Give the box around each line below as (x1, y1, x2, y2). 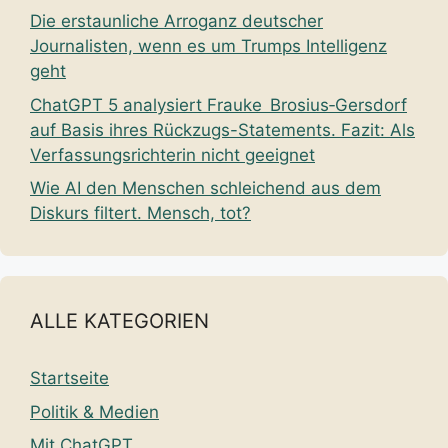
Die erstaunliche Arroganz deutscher (30, 11, 323, 32)
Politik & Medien (30, 401, 159, 422)
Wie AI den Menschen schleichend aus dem (30, 178, 381, 199)
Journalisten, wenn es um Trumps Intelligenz (30, 36, 387, 57)
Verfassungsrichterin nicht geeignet (30, 144, 315, 165)
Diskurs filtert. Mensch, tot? (30, 203, 251, 224)
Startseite (30, 368, 109, 389)
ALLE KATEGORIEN (30, 309, 209, 334)
